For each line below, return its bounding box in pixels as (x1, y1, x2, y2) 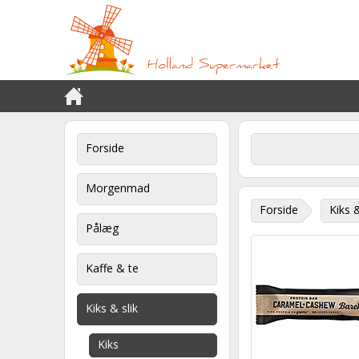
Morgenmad (86, 180, 150, 196)
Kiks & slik (86, 301, 138, 316)
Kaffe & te (86, 260, 139, 276)
